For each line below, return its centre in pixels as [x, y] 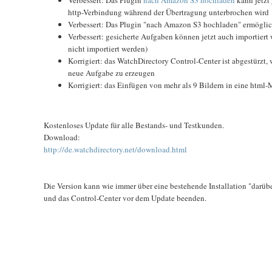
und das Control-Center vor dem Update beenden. [125, 198]
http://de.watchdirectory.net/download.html [115, 149]
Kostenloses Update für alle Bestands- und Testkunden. [134, 125]
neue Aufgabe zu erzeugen [111, 73]
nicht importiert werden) [108, 48]
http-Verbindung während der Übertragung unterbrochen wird [168, 12]
